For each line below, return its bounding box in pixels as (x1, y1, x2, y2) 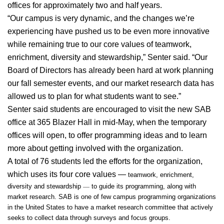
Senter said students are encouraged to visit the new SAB (7, 104, 211, 113)
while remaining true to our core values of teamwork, (7, 39, 191, 48)
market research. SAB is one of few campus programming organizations (7, 192, 216, 200)
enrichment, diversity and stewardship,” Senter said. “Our (7, 52, 207, 61)
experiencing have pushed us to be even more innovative (7, 26, 209, 35)
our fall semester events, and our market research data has (7, 78, 214, 87)
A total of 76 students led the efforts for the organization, (7, 156, 202, 165)
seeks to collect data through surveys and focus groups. (7, 213, 170, 221)
